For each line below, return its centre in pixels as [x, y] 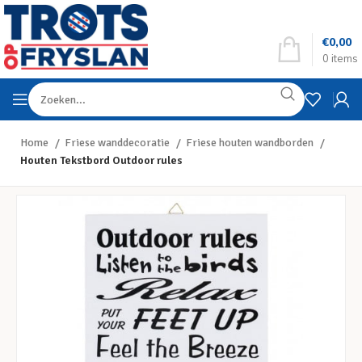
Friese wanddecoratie [118, 143]
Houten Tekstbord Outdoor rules [101, 160]
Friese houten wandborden [251, 143]
